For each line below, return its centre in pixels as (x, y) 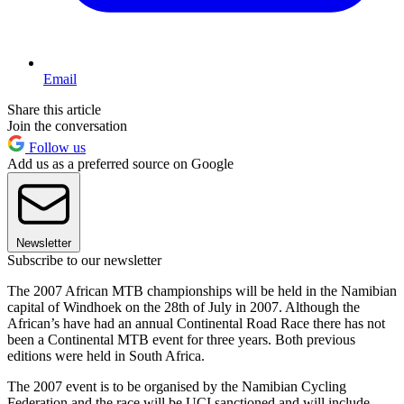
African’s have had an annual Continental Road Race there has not (196, 323)
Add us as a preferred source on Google (120, 163)
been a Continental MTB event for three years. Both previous (181, 339)
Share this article (54, 109)
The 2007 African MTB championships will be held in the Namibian (202, 290)
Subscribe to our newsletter (84, 260)
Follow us (55, 147)
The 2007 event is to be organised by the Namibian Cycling (177, 386)
